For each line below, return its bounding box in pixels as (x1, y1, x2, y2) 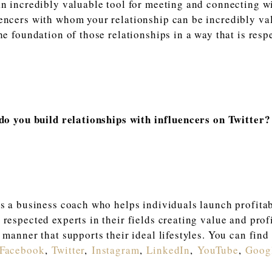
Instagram (91, 242, 140, 257)
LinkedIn (146, 242, 191, 257)
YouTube (197, 242, 239, 257)
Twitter (52, 242, 85, 257)
